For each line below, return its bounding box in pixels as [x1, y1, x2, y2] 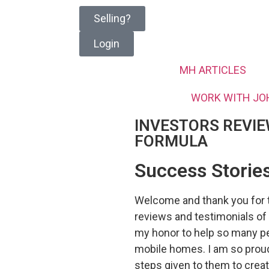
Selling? [94, 12, 131, 25]
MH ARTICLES [180, 64, 246, 76]
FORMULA [134, 132, 208, 150]
